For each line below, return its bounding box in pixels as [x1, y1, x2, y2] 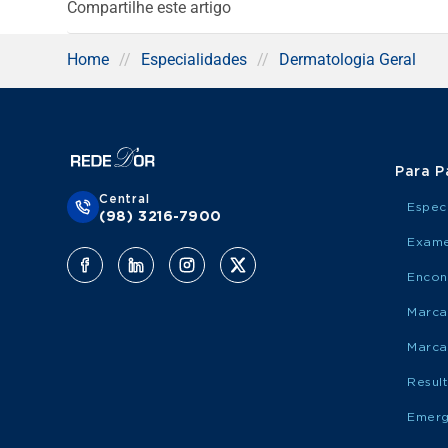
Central [99, 193, 150, 205]
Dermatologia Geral [279, 50, 417, 69]
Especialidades [141, 50, 248, 69]
